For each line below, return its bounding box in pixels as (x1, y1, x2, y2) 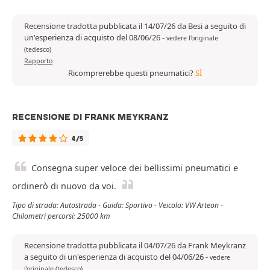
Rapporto (24, 57, 52, 66)
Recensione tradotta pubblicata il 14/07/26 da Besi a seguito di (24, 20, 246, 32)
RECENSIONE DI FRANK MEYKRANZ (12, 111, 169, 123)
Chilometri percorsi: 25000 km (12, 211, 110, 222)
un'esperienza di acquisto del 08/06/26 (24, 32, 162, 43)
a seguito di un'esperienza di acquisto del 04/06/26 (24, 251, 206, 263)
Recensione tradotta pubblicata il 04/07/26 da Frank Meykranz (24, 240, 246, 251)
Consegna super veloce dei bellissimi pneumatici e (31, 162, 238, 174)
